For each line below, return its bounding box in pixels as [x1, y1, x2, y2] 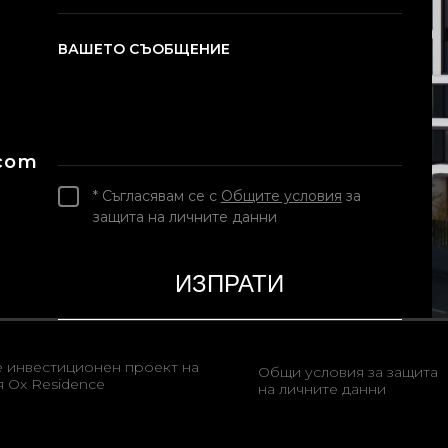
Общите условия [220, 187, 342, 205]
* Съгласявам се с [92, 187, 221, 205]
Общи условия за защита [258, 362, 439, 381]
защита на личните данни [92, 208, 277, 226]
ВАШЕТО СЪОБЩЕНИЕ [57, 40, 230, 58]
